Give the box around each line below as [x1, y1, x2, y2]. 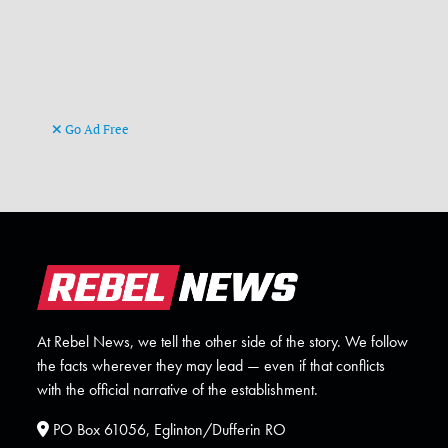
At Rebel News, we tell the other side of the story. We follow [37, 331, 409, 353]
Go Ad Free [62, 121, 130, 138]
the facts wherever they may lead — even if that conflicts [37, 355, 386, 377]
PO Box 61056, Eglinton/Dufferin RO [49, 419, 287, 441]
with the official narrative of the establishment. [37, 379, 319, 401]
